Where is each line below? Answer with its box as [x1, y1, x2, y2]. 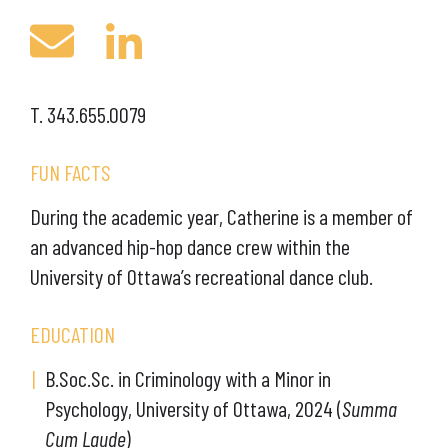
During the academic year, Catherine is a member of [30, 202, 413, 229]
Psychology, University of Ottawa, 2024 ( [45, 394, 342, 421]
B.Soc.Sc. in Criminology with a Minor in [45, 364, 331, 391]
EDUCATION [30, 320, 115, 347]
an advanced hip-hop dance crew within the [30, 232, 350, 259]
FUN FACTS [30, 158, 111, 185]
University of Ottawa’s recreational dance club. [30, 262, 373, 289]
